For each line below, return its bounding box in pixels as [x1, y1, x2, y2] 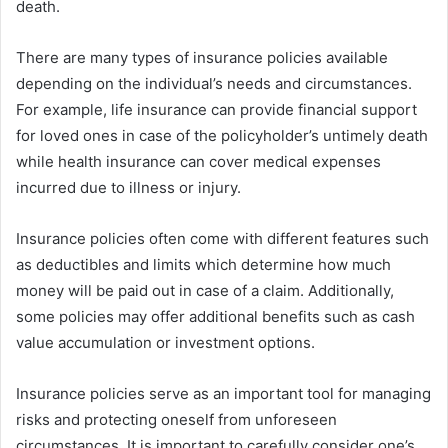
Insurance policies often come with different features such [16, 228, 429, 248]
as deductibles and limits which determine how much [16, 254, 391, 274]
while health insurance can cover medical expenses [16, 151, 381, 171]
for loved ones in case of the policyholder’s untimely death [16, 125, 428, 145]
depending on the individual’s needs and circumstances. [16, 73, 412, 93]
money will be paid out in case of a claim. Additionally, [16, 280, 394, 300]
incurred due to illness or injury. [16, 177, 241, 197]
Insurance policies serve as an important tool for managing [16, 383, 431, 403]
